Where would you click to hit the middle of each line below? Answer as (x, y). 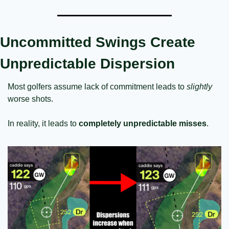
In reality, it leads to (43, 123)
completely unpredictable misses (143, 123)
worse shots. (30, 99)
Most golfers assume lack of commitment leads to (97, 87)
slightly (199, 87)
